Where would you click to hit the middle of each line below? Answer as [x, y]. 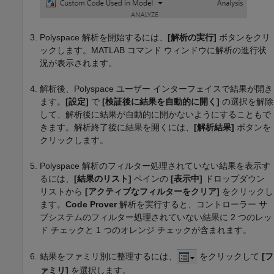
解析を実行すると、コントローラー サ [192, 204]
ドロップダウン [234, 178]
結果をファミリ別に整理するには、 [108, 256]
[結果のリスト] [103, 178]
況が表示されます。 [78, 63]
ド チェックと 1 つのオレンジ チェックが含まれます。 [146, 230]
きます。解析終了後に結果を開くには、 [117, 127]
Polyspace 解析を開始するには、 [104, 37]
